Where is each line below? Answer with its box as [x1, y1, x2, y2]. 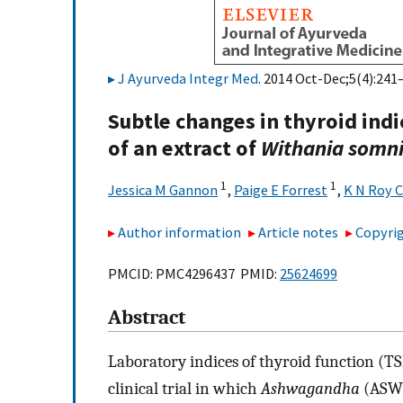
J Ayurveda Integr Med [118, 69, 258, 87]
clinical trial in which [108, 378, 261, 399]
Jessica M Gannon [108, 181, 218, 200]
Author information [118, 222, 241, 241]
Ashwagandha [261, 378, 360, 399]
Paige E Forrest [234, 181, 327, 200]
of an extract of [108, 134, 261, 163]
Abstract [108, 306, 185, 330]
